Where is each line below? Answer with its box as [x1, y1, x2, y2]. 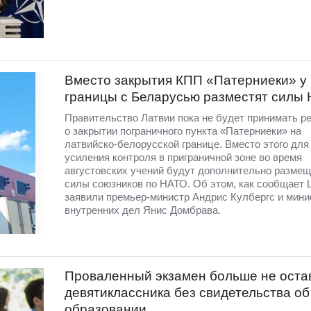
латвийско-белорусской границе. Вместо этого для [64, 138, 309, 151]
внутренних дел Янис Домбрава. [64, 204, 221, 217]
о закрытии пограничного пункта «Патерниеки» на [64, 125, 301, 137]
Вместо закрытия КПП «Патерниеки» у [64, 73, 307, 88]
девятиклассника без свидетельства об [64, 285, 310, 300]
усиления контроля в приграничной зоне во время [64, 151, 302, 164]
